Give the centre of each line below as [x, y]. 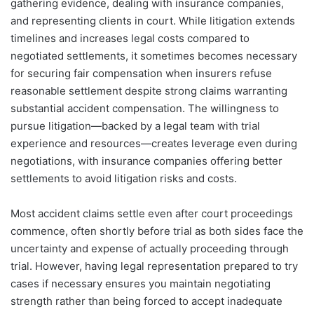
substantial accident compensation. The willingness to [145, 109]
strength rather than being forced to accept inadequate [146, 301]
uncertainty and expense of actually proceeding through [150, 249]
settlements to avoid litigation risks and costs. [124, 179]
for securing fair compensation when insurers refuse [141, 74]
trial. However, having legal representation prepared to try [154, 266]
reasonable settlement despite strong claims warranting [149, 91]
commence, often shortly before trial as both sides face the [157, 231]
